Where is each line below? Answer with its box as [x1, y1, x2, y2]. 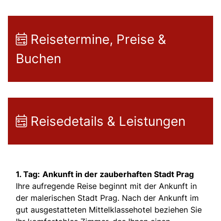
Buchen [16, 50, 61, 66]
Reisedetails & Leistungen [27, 113, 185, 129]
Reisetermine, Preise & [27, 31, 166, 47]
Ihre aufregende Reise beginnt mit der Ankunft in [16, 181, 197, 191]
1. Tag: [16, 169, 40, 179]
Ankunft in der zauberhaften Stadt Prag [42, 169, 194, 179]
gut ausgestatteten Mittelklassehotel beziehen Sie [16, 204, 202, 215]
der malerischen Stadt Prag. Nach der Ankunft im [16, 192, 199, 203]
